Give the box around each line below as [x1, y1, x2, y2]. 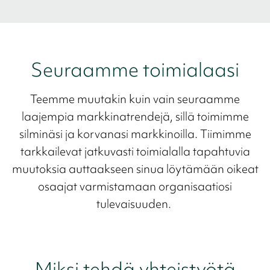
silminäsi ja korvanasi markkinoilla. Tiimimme [19, 126, 251, 142]
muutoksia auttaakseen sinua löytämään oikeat [11, 161, 259, 177]
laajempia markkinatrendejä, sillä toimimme [21, 108, 249, 125]
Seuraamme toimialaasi [31, 57, 239, 83]
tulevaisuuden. [96, 196, 174, 212]
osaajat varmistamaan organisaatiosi [38, 178, 232, 195]
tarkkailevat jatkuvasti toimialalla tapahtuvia [20, 143, 250, 160]
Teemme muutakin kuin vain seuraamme [30, 91, 240, 107]
